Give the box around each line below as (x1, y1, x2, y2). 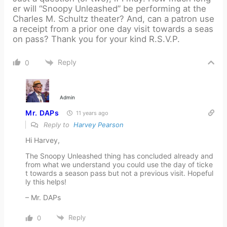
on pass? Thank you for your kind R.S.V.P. (13, 33, 180, 44)
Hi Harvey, (25, 135, 60, 144)
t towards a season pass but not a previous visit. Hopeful (25, 168, 213, 177)
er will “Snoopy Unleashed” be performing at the (13, 3, 206, 14)
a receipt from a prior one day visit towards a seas (13, 23, 213, 34)
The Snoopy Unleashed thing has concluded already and (25, 151, 213, 160)
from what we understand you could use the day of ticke (25, 160, 213, 169)
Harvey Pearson (73, 120, 124, 129)
